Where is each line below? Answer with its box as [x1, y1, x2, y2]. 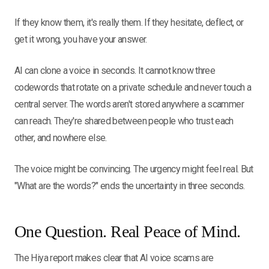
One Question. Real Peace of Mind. [14, 222, 241, 241]
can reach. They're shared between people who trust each [14, 115, 234, 127]
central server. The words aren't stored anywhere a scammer [14, 98, 244, 110]
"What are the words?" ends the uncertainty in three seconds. [14, 180, 245, 192]
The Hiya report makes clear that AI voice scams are [14, 252, 214, 264]
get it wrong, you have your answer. [14, 34, 147, 45]
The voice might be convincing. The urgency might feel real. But [14, 163, 253, 175]
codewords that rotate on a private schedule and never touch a [14, 82, 251, 93]
